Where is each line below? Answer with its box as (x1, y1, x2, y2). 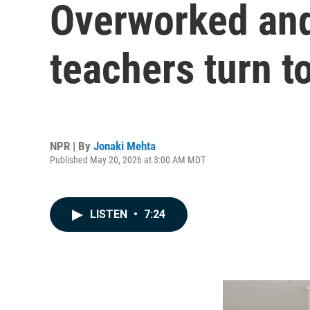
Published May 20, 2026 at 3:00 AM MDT (50, 154, 206, 165)
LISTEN (90, 208, 130, 221)
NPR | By (50, 138, 93, 153)
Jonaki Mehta (93, 138, 156, 153)
